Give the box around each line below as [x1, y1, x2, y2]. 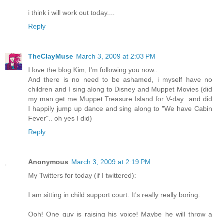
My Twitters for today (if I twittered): [28, 171, 136, 179]
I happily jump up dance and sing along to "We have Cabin [28, 104, 212, 112]
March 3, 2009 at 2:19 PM [71, 157, 151, 166]
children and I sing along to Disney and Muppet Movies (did [28, 85, 212, 93]
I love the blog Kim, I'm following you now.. [28, 65, 157, 74]
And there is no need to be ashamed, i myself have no [28, 75, 212, 83]
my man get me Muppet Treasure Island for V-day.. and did [28, 94, 212, 103]
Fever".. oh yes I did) [28, 114, 92, 122]
